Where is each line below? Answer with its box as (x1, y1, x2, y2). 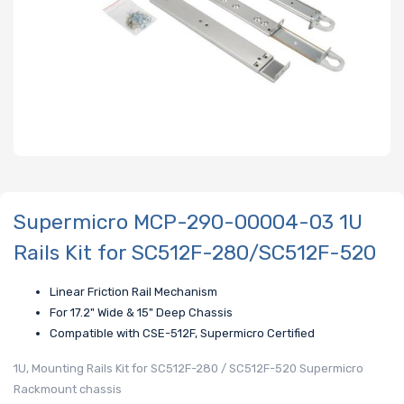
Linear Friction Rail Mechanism (50, 285, 217, 299)
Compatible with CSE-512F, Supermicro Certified (50, 326, 315, 341)
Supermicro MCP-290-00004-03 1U (14, 208, 363, 234)
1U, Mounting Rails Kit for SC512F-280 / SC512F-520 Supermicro (14, 362, 363, 376)
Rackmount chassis (14, 382, 122, 397)
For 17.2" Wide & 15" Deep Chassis (50, 306, 233, 320)
